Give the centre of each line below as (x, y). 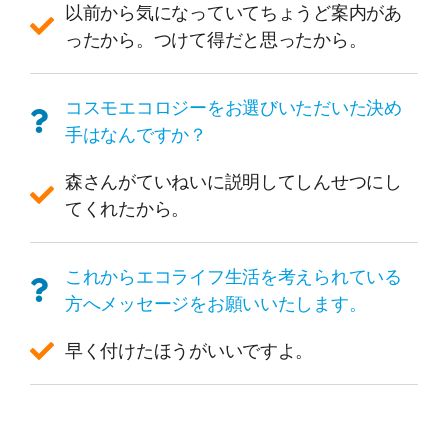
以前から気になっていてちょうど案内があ (233, 13)
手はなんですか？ (136, 135)
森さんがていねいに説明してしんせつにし (233, 182)
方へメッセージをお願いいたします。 (216, 304)
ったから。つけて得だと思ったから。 (216, 40)
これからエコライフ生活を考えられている (233, 277)
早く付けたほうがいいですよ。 (189, 351)
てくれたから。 (127, 209)
